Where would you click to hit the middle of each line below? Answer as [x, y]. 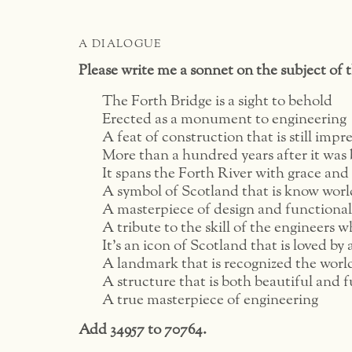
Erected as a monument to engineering [224, 119]
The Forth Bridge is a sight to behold [217, 101]
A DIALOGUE [120, 44]
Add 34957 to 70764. [143, 329]
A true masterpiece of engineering [210, 299]
